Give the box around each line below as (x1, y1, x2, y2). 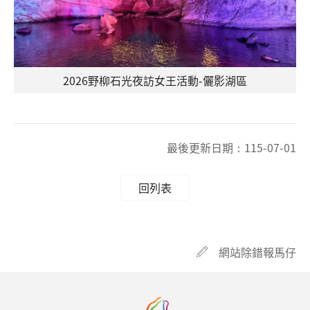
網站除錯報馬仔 (219, 244, 296, 260)
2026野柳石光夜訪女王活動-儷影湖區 (63, 72, 247, 89)
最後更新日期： (167, 139, 244, 156)
